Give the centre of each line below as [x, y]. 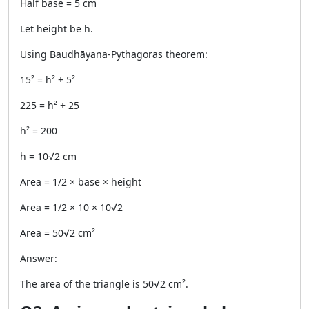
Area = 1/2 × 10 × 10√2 [71, 207]
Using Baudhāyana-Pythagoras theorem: [114, 54]
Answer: [39, 258]
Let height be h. [57, 29]
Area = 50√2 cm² [58, 233]
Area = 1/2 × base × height [81, 182]
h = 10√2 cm [48, 156]
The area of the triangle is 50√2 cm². [104, 284]
